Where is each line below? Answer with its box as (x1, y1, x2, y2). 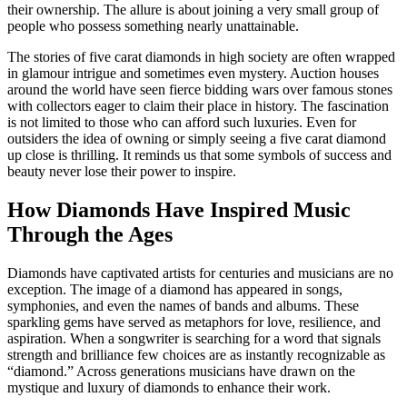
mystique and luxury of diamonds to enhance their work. (7, 379, 331, 395)
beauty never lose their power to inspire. (7, 164, 236, 180)
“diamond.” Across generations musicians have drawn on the (7, 362, 355, 379)
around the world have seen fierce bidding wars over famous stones (7, 82, 392, 98)
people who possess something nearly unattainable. (7, 18, 299, 35)
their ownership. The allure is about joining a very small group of (7, 2, 379, 18)
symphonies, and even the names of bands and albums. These (7, 297, 359, 313)
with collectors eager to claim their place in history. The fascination (7, 98, 389, 114)
